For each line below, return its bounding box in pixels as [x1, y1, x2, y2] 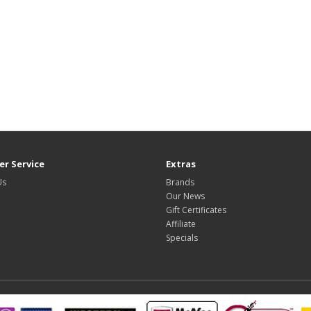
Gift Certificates [166, 204, 226, 217]
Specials [166, 232, 198, 244]
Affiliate [166, 218, 196, 230]
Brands [166, 176, 194, 189]
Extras [166, 158, 196, 171]
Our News [166, 190, 205, 203]
